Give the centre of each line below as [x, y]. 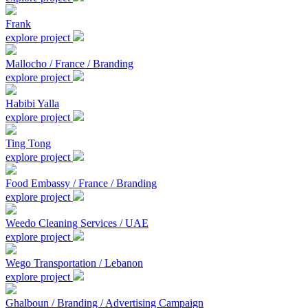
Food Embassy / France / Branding [81, 183]
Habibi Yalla [32, 103]
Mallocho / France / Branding [69, 64]
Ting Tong [28, 143]
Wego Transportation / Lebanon [74, 263]
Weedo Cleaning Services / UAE [77, 223]
